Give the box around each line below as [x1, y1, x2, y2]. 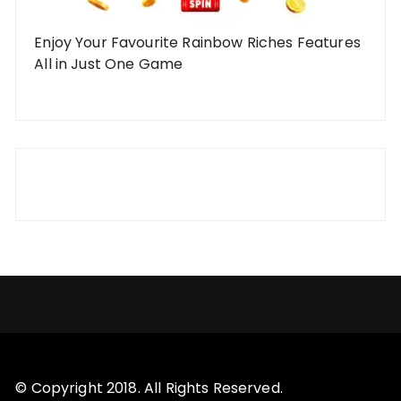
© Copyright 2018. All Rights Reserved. [15, 377, 283, 398]
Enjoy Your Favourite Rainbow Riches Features [34, 31, 361, 53]
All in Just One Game [34, 53, 183, 74]
